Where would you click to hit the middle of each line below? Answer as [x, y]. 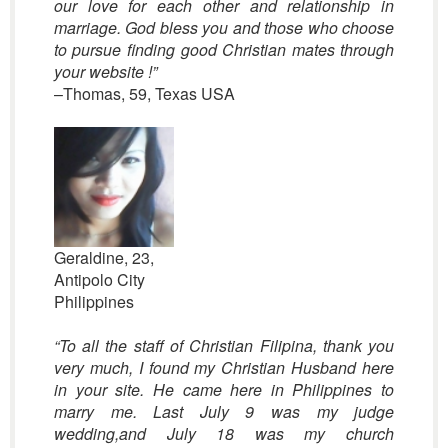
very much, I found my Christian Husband [208, 367]
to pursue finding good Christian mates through [224, 49]
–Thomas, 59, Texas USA [144, 93]
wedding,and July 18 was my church [224, 433]
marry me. [103, 411]
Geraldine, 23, [103, 257]
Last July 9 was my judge [274, 411]
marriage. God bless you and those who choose [224, 27]
